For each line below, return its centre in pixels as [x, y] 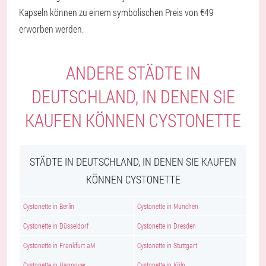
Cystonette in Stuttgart [167, 245]
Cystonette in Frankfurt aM [59, 245]
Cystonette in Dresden [167, 226]
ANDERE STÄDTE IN [133, 73]
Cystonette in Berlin [49, 206]
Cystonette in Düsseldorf [56, 226]
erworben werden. [51, 29]
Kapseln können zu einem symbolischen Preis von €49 [116, 12]
